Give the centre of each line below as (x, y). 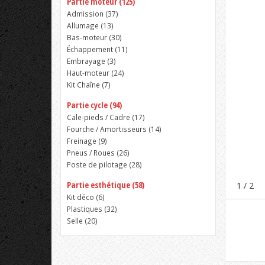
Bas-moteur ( (89, 37)
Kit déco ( (83, 197)
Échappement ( (92, 49)
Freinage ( (84, 141)
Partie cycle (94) (94, 105)
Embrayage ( (88, 61)
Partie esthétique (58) (106, 185)
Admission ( (87, 14)
